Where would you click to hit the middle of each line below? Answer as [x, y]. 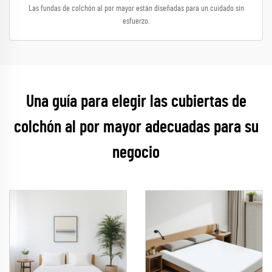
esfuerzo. [136, 21]
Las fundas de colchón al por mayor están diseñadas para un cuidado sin [136, 8]
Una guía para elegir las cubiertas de [136, 102]
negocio [136, 153]
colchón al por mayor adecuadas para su [136, 127]
